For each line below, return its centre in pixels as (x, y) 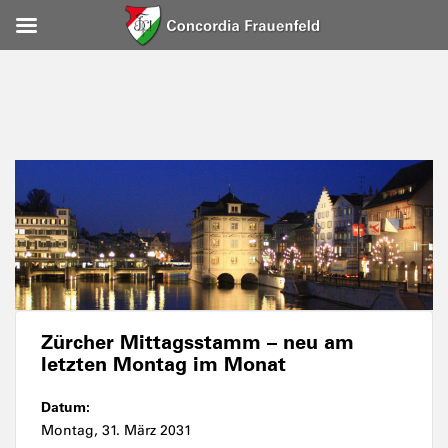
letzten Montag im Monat (163, 364)
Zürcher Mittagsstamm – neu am (197, 342)
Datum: (65, 407)
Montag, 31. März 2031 (116, 431)
